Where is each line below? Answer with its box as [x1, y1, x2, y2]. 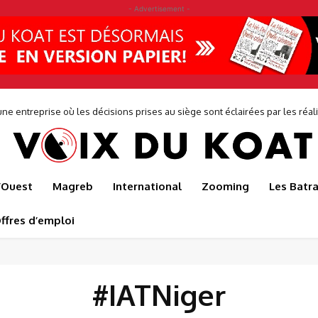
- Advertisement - [128, 4, 190, 13]
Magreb [53, 180, 93, 194]
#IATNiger [92, 277, 226, 313]
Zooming [202, 180, 249, 194]
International [113, 180, 182, 194]
